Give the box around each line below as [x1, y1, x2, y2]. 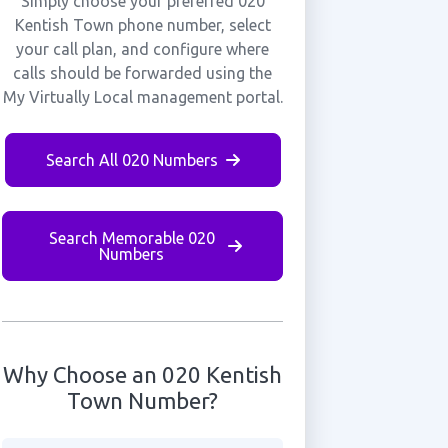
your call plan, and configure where [16, 40, 270, 58]
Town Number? [67, 388, 219, 413]
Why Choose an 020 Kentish [3, 362, 283, 387]
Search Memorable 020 [48, 229, 215, 247]
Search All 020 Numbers [45, 151, 218, 169]
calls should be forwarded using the [13, 64, 273, 82]
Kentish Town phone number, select [14, 16, 271, 34]
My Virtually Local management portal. [2, 88, 283, 106]
